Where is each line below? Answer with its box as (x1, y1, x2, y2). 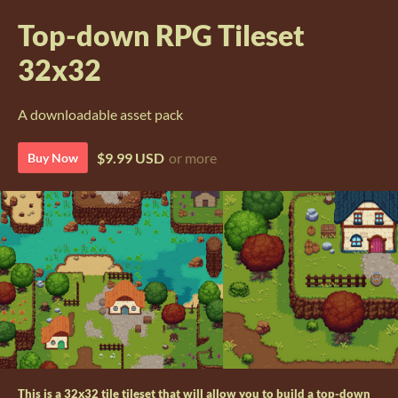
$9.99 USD (97, 149, 164, 166)
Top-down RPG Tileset (18, 18, 305, 52)
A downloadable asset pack (18, 106, 183, 123)
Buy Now (28, 150, 78, 165)
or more (169, 149, 217, 166)
